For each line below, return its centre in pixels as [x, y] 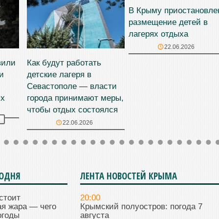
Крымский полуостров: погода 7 [141, 207]
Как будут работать [64, 63]
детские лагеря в [59, 74]
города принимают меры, [75, 98]
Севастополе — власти [72, 86]
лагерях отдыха [158, 34]
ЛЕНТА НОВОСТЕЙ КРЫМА [128, 176]
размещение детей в [168, 22]
